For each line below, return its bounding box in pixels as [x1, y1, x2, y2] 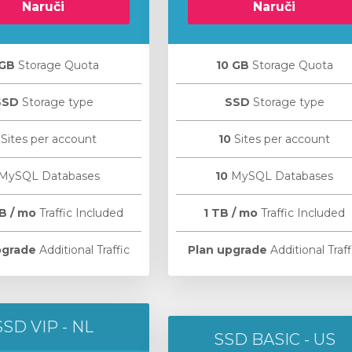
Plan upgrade [188, 243, 267, 257]
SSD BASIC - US [213, 330, 335, 349]
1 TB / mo [203, 206, 258, 220]
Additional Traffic [36, 243, 130, 257]
